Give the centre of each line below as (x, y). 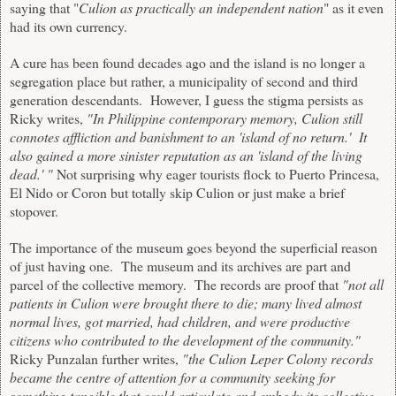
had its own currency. (71, 27)
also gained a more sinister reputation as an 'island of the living (186, 156)
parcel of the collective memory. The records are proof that (176, 285)
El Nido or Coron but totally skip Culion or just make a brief (177, 193)
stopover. (34, 211)
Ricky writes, (48, 118)
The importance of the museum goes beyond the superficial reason (194, 247)
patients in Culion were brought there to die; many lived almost (186, 303)
